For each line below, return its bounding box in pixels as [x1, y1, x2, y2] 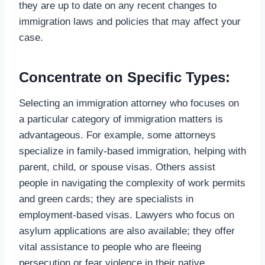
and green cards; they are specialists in [19, 193, 193, 205]
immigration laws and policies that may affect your [19, 15, 241, 27]
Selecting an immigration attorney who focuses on [19, 97, 239, 109]
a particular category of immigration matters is [19, 113, 223, 125]
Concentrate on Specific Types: [19, 69, 230, 85]
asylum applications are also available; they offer [19, 225, 235, 237]
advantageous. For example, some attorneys [19, 129, 216, 141]
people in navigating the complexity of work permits [19, 177, 245, 189]
